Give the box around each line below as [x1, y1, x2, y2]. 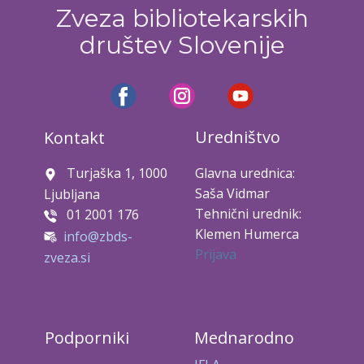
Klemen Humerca [195, 225, 299, 244]
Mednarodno [194, 326, 294, 349]
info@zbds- [63, 227, 132, 245]
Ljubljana [44, 185, 100, 204]
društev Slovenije [79, 30, 285, 61]
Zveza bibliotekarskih [55, 3, 309, 34]
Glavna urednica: [195, 164, 295, 183]
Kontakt [44, 127, 105, 149]
